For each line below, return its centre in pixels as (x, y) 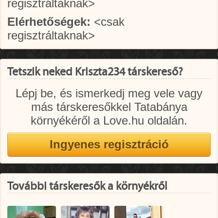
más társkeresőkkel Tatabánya (109, 107)
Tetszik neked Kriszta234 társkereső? (95, 72)
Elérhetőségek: (49, 22)
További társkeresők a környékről (87, 186)
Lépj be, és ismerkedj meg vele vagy (109, 93)
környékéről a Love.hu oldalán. (109, 120)
